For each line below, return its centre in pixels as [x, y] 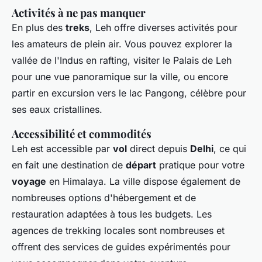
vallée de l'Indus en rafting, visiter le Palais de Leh [122, 61]
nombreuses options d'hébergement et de [104, 198]
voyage [29, 182]
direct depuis [158, 149]
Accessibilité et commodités [82, 134]
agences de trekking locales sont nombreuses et [118, 231]
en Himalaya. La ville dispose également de [143, 182]
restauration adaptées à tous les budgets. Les [112, 214]
